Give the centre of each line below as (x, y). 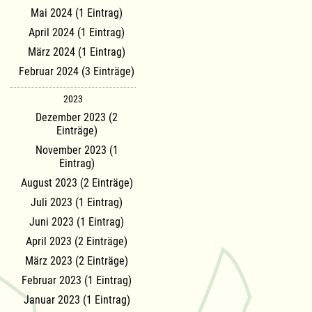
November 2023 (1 (77, 150)
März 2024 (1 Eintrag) (77, 52)
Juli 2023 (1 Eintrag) (77, 203)
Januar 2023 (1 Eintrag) (77, 300)
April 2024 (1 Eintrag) (77, 33)
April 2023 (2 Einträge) (77, 242)
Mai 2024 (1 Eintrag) (77, 13)
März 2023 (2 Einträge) (77, 261)
